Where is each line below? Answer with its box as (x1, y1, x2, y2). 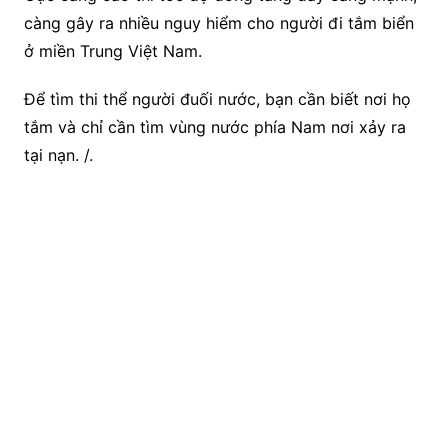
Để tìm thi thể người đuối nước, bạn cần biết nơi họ (23, 88, 411, 109)
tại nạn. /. (23, 144, 93, 165)
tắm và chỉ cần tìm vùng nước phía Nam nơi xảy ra (23, 116, 406, 137)
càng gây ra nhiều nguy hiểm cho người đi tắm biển (23, 12, 414, 33)
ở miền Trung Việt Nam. (23, 40, 202, 61)
